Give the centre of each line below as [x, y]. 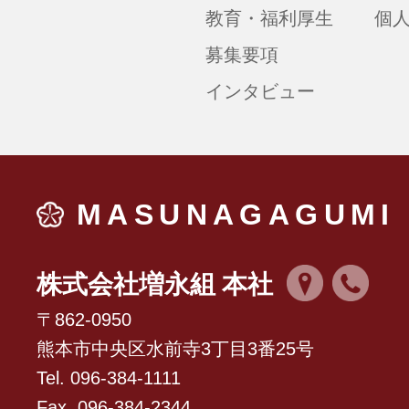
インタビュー [260, 91]
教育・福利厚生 [269, 18]
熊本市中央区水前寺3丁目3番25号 [175, 349]
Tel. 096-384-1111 [109, 378]
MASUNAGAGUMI [236, 215]
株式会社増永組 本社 [155, 284]
